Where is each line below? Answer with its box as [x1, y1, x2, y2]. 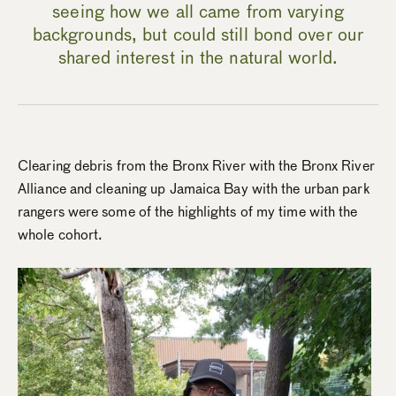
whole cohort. [18, 224, 103, 245]
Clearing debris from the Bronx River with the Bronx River [18, 155, 375, 176]
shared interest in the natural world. [58, 44, 338, 70]
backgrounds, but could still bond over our [32, 21, 364, 47]
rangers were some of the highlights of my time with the [18, 201, 358, 222]
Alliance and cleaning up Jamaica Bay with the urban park [18, 178, 370, 199]
